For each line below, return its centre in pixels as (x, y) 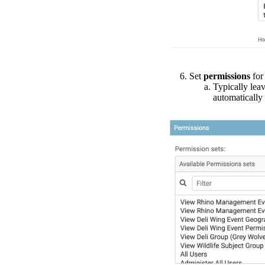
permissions (227, 76)
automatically (238, 97)
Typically (230, 86)
